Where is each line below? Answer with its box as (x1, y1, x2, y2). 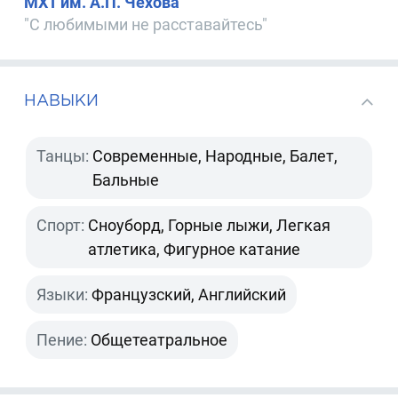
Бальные (92, 171, 160, 190)
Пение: (36, 330, 88, 350)
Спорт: (36, 216, 85, 235)
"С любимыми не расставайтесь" (24, 15, 268, 35)
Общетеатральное (91, 330, 228, 350)
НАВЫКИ (24, 92, 99, 109)
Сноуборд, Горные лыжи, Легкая (88, 216, 331, 235)
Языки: (36, 285, 89, 305)
